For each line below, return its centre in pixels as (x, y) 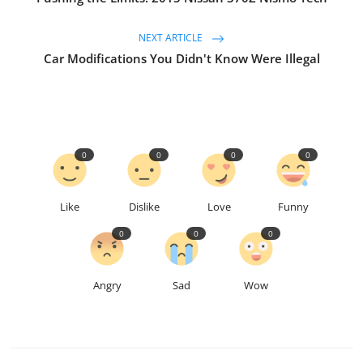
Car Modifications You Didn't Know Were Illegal (181, 58)
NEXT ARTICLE (172, 37)
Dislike (144, 206)
